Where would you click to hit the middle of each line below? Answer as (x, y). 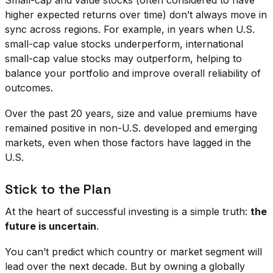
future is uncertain (51, 226)
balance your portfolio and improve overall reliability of (133, 73)
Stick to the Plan (58, 190)
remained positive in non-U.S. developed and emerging (131, 128)
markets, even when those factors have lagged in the (128, 143)
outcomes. (29, 87)
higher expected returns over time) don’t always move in (136, 14)
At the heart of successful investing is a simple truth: (128, 212)
